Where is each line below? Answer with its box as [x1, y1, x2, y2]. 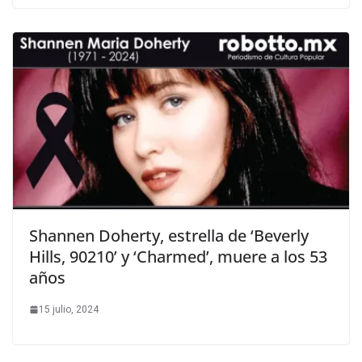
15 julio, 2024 [39, 303, 99, 315]
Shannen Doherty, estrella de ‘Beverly [29, 224, 309, 246]
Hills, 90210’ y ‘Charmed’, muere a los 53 [29, 245, 327, 267]
